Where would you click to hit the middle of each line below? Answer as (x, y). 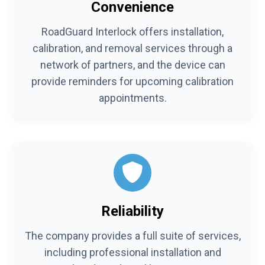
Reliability (132, 211)
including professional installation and (132, 252)
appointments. (132, 98)
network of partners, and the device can (132, 64)
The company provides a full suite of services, (132, 235)
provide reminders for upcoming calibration (132, 81)
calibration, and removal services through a (132, 48)
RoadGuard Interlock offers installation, (132, 31)
